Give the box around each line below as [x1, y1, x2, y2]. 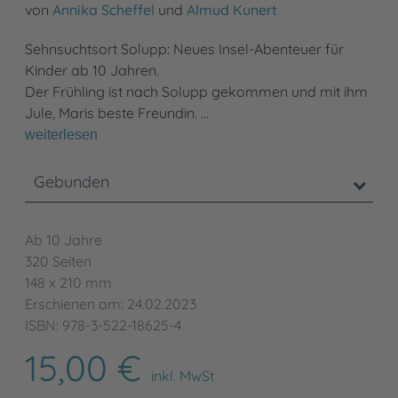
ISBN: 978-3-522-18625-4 [25, 316, 181, 335]
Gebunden [34, 171, 109, 193]
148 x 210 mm [25, 274, 112, 292]
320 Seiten [25, 252, 92, 271]
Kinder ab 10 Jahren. [25, 61, 159, 80]
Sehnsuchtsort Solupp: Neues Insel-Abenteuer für [25, 40, 344, 59]
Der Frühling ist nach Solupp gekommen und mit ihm [25, 83, 368, 101]
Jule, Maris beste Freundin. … [25, 104, 209, 123]
